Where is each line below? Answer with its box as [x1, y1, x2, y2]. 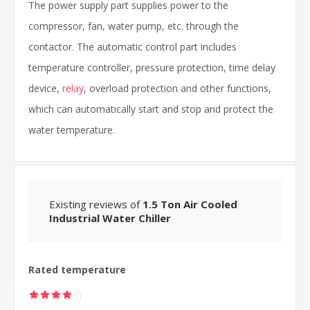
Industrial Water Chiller [49, 210, 171, 225]
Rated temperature [28, 262, 126, 276]
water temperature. [28, 122, 115, 136]
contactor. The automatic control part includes [28, 39, 237, 53]
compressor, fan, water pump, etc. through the [28, 19, 239, 33]
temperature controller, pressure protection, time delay [28, 60, 275, 74]
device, [28, 81, 62, 95]
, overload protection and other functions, [84, 81, 271, 95]
